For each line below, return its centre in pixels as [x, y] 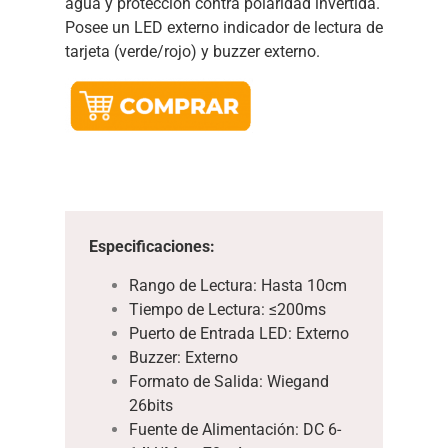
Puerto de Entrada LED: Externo [238, 333]
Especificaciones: [151, 247]
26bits [150, 405]
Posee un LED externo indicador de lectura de [223, 27]
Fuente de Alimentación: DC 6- [234, 429]
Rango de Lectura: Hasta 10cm [237, 285]
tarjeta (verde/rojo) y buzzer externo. [194, 51]
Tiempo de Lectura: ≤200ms [227, 309]
